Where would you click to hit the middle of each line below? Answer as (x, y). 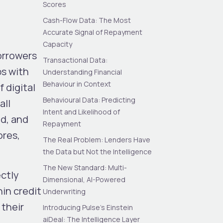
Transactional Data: (75, 60)
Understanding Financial (83, 72)
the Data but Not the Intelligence (98, 151)
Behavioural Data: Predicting (89, 100)
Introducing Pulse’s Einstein (88, 207)
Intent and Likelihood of (82, 111)
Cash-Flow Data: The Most (87, 20)
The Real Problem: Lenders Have (97, 139)
